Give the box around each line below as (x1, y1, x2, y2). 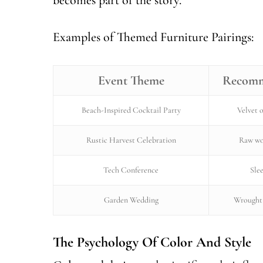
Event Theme (97, 72, 164, 88)
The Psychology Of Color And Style (53, 233, 251, 251)
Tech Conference (103, 164, 159, 175)
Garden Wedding (103, 194, 159, 205)
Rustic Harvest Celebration (86, 134, 176, 145)
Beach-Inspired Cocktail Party (81, 104, 181, 115)
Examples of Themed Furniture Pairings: (53, 29, 254, 45)
